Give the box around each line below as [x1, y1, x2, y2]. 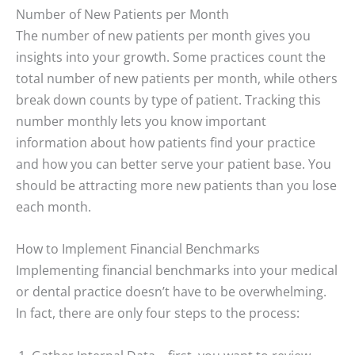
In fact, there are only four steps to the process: [16, 303, 303, 323]
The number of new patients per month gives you [16, 26, 311, 45]
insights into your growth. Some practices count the [16, 48, 326, 67]
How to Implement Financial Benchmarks [16, 239, 263, 258]
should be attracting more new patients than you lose [16, 176, 337, 195]
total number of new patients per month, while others [16, 69, 338, 88]
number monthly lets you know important [16, 112, 266, 131]
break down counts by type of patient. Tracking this [16, 90, 321, 109]
